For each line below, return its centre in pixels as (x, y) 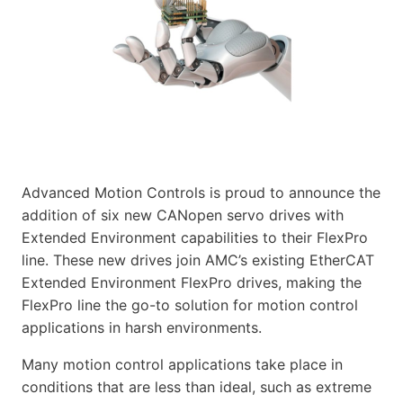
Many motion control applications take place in (182, 364)
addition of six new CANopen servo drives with (183, 215)
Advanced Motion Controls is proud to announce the (201, 192)
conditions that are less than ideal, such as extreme (197, 386)
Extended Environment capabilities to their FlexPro (195, 237)
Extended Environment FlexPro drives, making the (192, 282)
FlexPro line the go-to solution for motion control (190, 304)
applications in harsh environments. (142, 327)
